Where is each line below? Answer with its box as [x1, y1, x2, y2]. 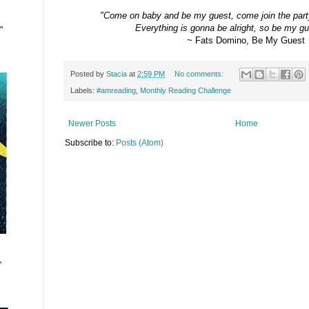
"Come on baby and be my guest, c [99, 10, 241, 21]
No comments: [174, 69, 226, 78]
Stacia [106, 69, 127, 78]
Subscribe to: [65, 138, 116, 148]
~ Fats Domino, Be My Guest [183, 34, 305, 46]
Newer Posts [68, 119, 116, 129]
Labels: [70, 86, 97, 95]
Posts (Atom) [116, 138, 163, 148]
